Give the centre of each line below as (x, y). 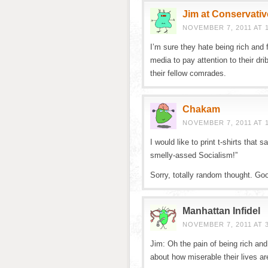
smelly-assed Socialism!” (194, 155)
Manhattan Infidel (221, 211)
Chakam (201, 109)
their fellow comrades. (188, 73)
